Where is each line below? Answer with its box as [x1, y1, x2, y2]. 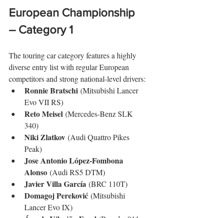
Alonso [24, 166, 47, 178]
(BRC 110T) [86, 178, 127, 189]
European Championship [9, 5, 138, 19]
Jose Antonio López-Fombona [24, 154, 125, 166]
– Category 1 [9, 22, 73, 36]
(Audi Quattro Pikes [65, 131, 131, 142]
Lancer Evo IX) [24, 201, 73, 212]
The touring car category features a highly [9, 50, 138, 60]
